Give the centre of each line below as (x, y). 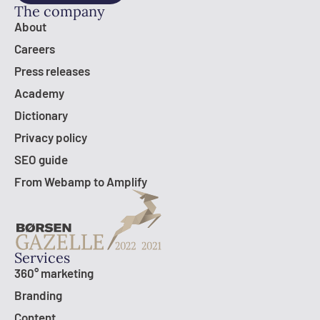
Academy (39, 92)
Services (42, 257)
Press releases (52, 70)
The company (60, 11)
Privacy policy (51, 137)
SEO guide (41, 159)
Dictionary (41, 115)
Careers (35, 48)
